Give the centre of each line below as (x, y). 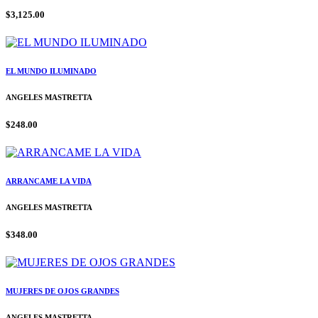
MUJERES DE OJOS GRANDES (62, 291)
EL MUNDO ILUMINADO (51, 71)
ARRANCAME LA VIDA (49, 181)
